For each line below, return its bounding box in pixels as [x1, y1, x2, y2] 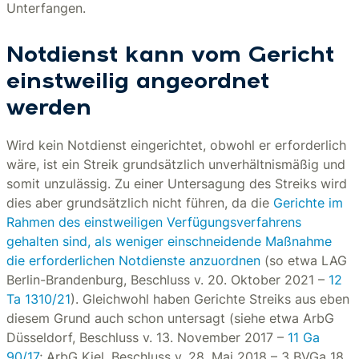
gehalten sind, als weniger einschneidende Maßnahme [6, 233, 332, 249]
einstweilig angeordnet [6, 71, 269, 94]
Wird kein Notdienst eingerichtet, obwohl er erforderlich [6, 137, 346, 153]
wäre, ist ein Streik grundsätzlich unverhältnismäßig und [6, 156, 345, 172]
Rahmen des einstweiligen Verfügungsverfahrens [6, 214, 301, 230]
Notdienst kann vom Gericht [6, 45, 334, 67]
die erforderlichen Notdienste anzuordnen [6, 252, 260, 268]
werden [6, 98, 91, 120]
